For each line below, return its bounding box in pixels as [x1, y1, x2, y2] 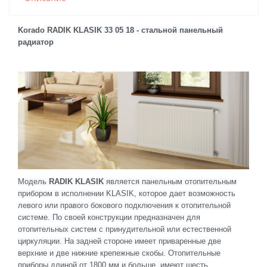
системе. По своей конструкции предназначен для [18, 213, 200, 222]
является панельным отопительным [104, 178, 237, 187]
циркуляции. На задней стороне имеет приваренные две [18, 237, 221, 246]
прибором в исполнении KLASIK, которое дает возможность [18, 190, 235, 198]
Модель [18, 178, 49, 187]
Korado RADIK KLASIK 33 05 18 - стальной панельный [18, 26, 223, 35]
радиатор [18, 38, 54, 47]
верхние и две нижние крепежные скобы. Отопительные [18, 249, 221, 258]
